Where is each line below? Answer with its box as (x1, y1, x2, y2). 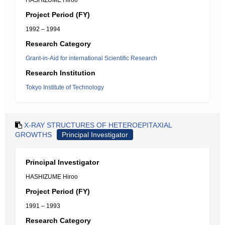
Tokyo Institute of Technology (26, 84, 104, 91)
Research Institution (26, 69, 95, 77)
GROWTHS (15, 131, 52, 139)
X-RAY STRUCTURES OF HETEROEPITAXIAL (24, 121, 172, 129)
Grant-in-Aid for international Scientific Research (26, 55, 157, 62)
